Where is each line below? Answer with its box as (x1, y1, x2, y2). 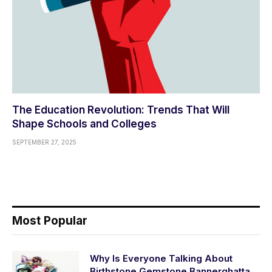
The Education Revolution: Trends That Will (12, 104, 229, 117)
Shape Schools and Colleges (12, 118, 157, 131)
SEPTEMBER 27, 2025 (12, 138, 76, 146)
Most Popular (12, 214, 87, 228)
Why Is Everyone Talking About (90, 253, 233, 265)
